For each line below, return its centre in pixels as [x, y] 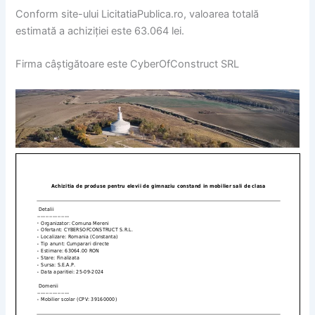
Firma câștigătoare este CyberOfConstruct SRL [128, 64]
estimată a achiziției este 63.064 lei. [100, 31]
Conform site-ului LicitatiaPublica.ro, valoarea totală [137, 14]
